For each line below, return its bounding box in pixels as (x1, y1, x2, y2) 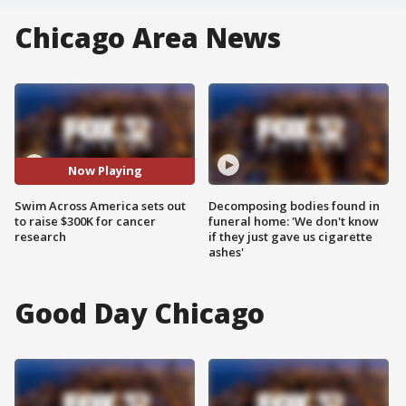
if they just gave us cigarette (208, 227, 372, 245)
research (14, 227, 66, 245)
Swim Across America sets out (14, 197, 186, 214)
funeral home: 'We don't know (208, 212, 379, 229)
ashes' (208, 243, 244, 260)
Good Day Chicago (14, 294, 266, 332)
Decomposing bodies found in (208, 197, 380, 214)
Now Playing (67, 162, 142, 179)
